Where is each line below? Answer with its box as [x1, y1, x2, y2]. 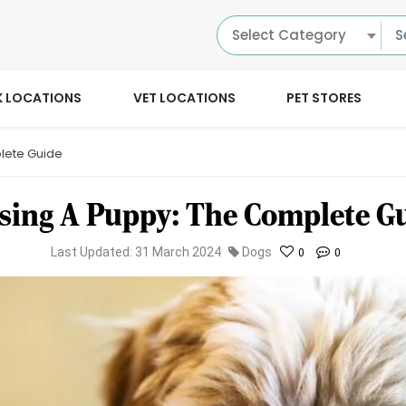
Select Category [232, 24, 346, 44]
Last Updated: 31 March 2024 [50, 245, 221, 260]
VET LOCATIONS [132, 89, 236, 108]
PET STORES [286, 89, 362, 108]
